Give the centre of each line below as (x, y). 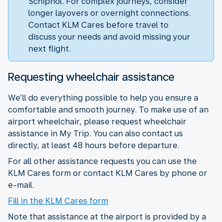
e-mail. (21, 185)
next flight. (50, 49)
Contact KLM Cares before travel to (98, 25)
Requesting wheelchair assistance (91, 77)
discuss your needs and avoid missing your (109, 37)
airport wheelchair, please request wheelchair (97, 121)
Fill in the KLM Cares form (58, 201)
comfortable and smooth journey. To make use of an (108, 110)
